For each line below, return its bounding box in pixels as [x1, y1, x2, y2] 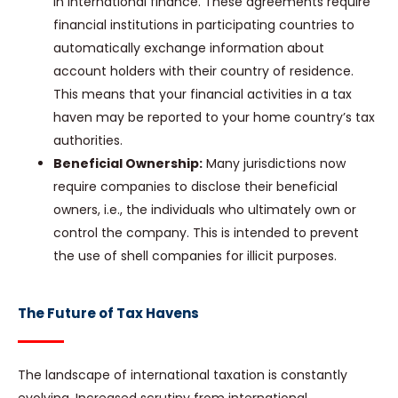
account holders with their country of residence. [53, 62, 354, 81]
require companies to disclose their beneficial [53, 178, 338, 196]
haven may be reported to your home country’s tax [53, 108, 375, 127]
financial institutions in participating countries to [53, 16, 354, 35]
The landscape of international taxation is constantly [18, 366, 347, 385]
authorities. [53, 131, 123, 150]
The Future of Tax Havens [18, 304, 199, 323]
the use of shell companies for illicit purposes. [53, 247, 337, 266]
